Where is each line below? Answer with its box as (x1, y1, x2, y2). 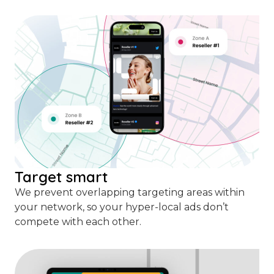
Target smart (15, 168, 108, 187)
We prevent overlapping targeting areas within (15, 187, 245, 199)
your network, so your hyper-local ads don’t (15, 201, 229, 213)
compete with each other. (15, 216, 141, 228)
